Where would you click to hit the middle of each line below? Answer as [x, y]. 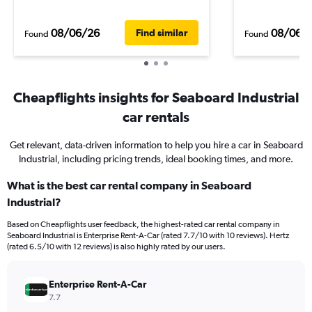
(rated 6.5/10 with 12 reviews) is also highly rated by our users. [116, 247]
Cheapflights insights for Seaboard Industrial [156, 97]
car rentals [156, 117]
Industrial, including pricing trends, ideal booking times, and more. [156, 159]
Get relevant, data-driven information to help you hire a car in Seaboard [156, 145]
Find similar [162, 33]
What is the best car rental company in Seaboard [129, 185]
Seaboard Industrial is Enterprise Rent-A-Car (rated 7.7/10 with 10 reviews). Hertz [148, 235]
